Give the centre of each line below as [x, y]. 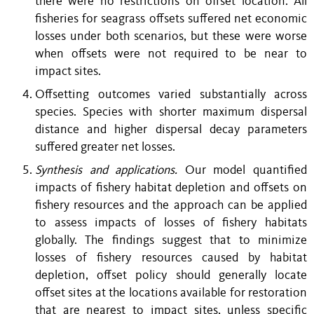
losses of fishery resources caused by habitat [171, 258]
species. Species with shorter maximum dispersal [171, 112]
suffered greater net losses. [105, 147]
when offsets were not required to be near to [171, 54]
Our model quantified [246, 170]
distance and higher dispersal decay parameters [171, 130]
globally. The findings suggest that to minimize [171, 240]
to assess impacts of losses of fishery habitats [171, 223]
